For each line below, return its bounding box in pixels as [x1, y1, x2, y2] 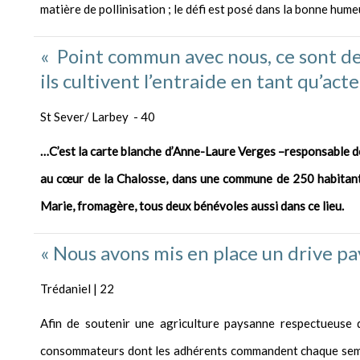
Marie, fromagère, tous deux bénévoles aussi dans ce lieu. [40, 198, 344, 214]
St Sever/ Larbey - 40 [40, 109, 155, 125]
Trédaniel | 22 [40, 281, 114, 297]
